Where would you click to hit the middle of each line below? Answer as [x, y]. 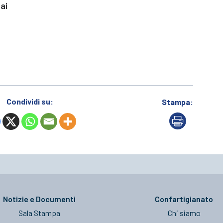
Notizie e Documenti [39, 199]
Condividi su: [30, 101]
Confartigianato [184, 199]
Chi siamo [184, 213]
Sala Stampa [39, 213]
